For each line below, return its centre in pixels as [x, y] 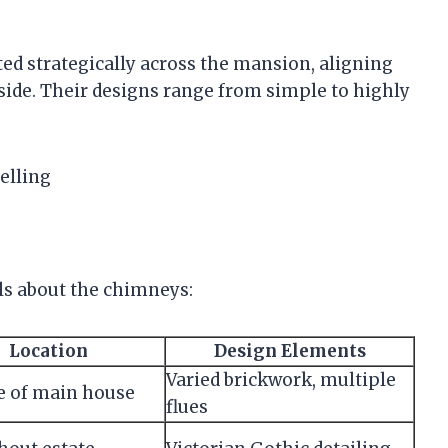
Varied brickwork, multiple [281, 379]
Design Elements [289, 350]
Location [48, 350]
